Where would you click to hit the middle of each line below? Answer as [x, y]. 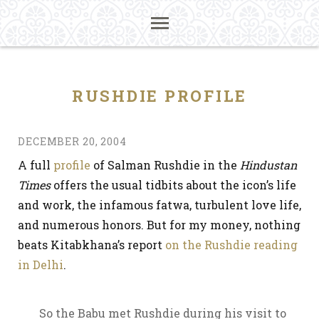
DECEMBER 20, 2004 [72, 141]
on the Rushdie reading [231, 245]
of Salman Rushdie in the [165, 165]
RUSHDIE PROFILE [159, 96]
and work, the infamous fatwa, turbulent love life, [159, 205]
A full [36, 165]
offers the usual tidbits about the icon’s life [173, 185]
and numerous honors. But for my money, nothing [159, 225]
